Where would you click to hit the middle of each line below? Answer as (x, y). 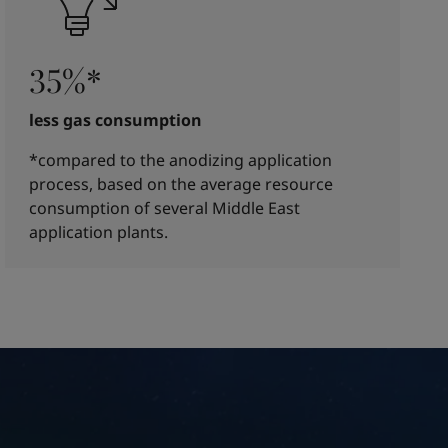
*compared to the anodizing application (181, 160)
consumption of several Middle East (165, 208)
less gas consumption (116, 120)
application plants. (99, 232)
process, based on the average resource (181, 184)
